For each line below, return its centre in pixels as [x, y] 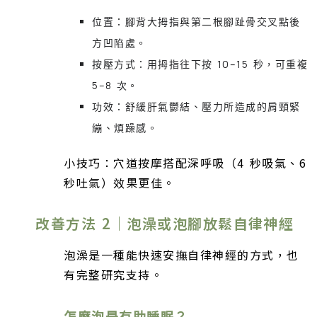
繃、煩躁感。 [125, 128]
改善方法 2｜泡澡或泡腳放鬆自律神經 [165, 223]
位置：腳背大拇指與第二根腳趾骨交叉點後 [196, 22]
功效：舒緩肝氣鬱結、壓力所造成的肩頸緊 [196, 107]
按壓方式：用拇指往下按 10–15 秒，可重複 [200, 64]
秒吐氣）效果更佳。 [120, 182]
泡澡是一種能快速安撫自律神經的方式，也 [181, 254]
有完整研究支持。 [113, 274]
